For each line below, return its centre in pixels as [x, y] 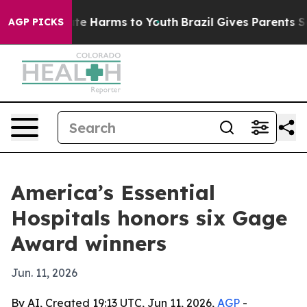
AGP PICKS [36, 22]
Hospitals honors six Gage [149, 218]
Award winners [89, 243]
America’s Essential [113, 193]
